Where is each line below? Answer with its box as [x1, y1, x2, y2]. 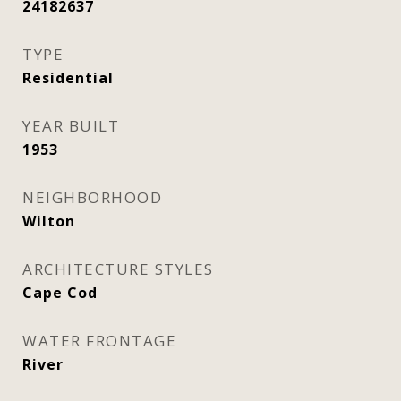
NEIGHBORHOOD [22, 187, 162, 208]
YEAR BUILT [22, 115, 119, 136]
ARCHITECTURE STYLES [22, 259, 214, 279]
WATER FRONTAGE [22, 330, 176, 351]
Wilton [22, 211, 75, 231]
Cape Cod [22, 283, 98, 303]
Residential [22, 68, 114, 88]
